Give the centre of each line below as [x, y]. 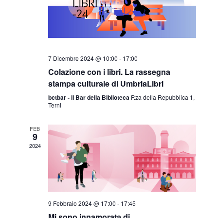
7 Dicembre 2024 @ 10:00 [83, 58]
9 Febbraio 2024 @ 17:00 [82, 203]
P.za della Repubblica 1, [163, 97]
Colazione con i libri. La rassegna [109, 72]
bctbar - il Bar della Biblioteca [89, 98]
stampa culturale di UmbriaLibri [106, 84]
